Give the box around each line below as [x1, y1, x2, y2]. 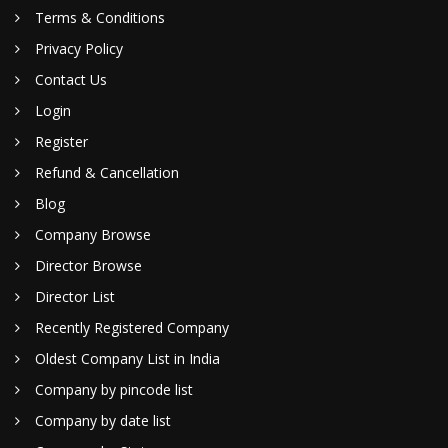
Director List [35, 287, 115, 306]
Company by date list [35, 411, 171, 430]
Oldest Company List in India [35, 349, 220, 368]
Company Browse [35, 225, 151, 244]
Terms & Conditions [35, 8, 165, 27]
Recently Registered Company [35, 318, 229, 337]
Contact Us [35, 70, 107, 89]
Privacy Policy [35, 39, 123, 58]
